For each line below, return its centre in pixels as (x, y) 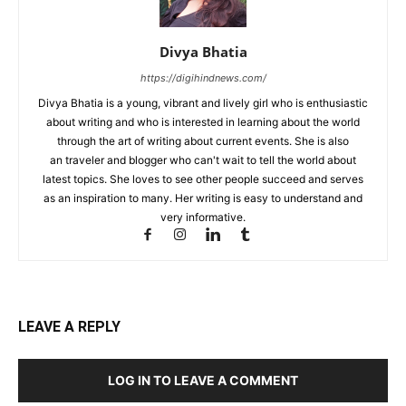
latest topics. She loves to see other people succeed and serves (203, 179)
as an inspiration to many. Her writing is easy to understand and (203, 198)
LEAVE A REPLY (69, 326)
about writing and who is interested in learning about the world (203, 121)
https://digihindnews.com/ (203, 77)
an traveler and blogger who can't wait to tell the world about (203, 159)
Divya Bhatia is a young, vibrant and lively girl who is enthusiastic (203, 102)
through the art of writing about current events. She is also (203, 140)
